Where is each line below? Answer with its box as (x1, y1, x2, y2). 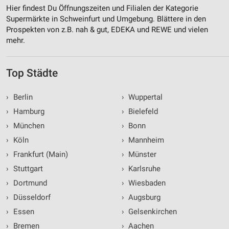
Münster (126, 150, 156, 159)
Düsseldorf (11, 193, 51, 202)
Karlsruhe (126, 164, 161, 174)
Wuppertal (126, 93, 163, 102)
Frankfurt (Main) (11, 150, 68, 159)
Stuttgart (11, 164, 43, 174)
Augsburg (126, 193, 161, 202)
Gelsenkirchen (126, 207, 177, 217)
